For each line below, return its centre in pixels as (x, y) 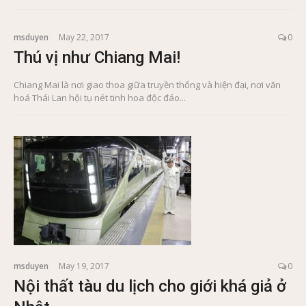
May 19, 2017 (84, 266)
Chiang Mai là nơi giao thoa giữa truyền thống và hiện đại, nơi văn (147, 85)
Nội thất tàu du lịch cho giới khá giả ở (150, 287)
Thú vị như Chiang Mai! (97, 58)
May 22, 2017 (84, 38)
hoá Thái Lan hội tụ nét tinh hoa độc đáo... (100, 98)
